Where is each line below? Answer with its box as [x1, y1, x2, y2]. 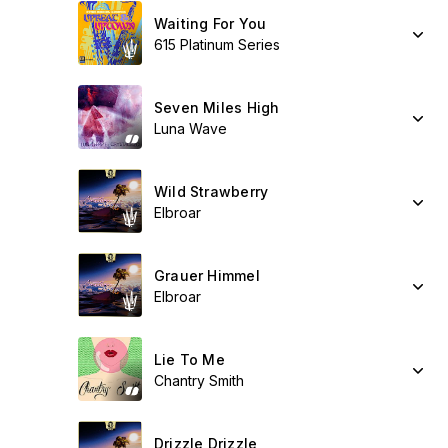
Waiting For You [154, 15, 267, 32]
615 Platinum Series [154, 36, 280, 53]
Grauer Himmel [154, 267, 260, 284]
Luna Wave [154, 120, 227, 137]
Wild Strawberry [154, 183, 269, 200]
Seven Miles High [154, 99, 280, 116]
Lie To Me [154, 351, 225, 368]
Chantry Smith [154, 372, 244, 389]
